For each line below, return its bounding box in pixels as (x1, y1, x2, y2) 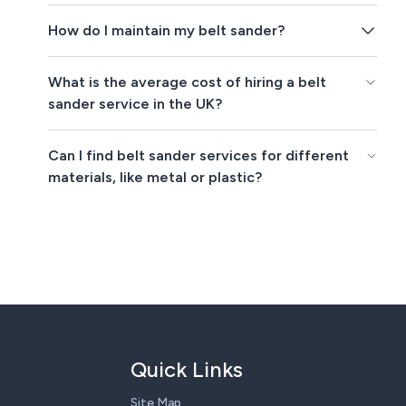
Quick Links (130, 356, 243, 383)
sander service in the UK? (48, 95, 223, 113)
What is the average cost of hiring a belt (48, 73, 327, 92)
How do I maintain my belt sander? (48, 22, 285, 40)
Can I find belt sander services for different (48, 147, 350, 165)
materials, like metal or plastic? (48, 169, 263, 187)
